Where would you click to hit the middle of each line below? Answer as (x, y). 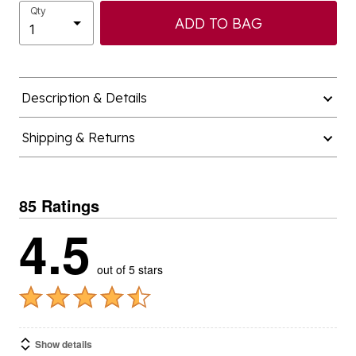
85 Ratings (59, 205)
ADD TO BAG (219, 23)
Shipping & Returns (78, 137)
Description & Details (84, 98)
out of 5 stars (130, 269)
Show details (64, 344)
